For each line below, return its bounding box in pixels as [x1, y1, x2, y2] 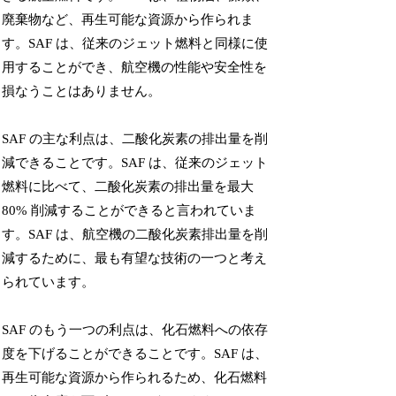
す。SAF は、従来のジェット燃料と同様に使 [2, 35, 269, 50]
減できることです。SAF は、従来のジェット [2, 155, 269, 170]
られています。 [2, 274, 95, 289]
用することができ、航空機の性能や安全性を [2, 59, 268, 74]
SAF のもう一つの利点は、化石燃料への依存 [2, 322, 269, 337]
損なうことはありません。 [2, 83, 162, 98]
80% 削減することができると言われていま [2, 202, 257, 217]
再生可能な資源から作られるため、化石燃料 [2, 369, 268, 385]
